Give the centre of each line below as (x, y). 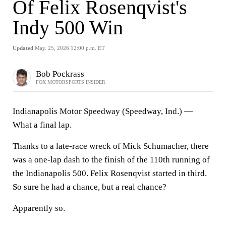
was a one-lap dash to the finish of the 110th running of (111, 160)
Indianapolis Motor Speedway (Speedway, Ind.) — (103, 111)
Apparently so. (39, 208)
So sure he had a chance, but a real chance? (90, 187)
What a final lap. (42, 125)
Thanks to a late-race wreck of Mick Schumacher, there (111, 146)
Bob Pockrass (60, 74)
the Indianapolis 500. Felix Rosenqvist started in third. (110, 173)
